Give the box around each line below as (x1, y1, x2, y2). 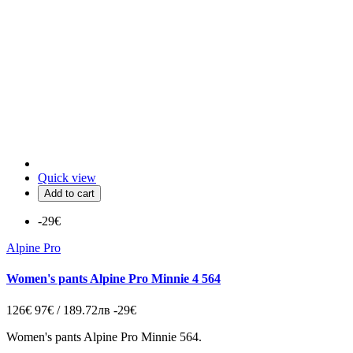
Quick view (38, 171, 96, 185)
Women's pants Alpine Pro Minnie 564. (6, 329, 202, 344)
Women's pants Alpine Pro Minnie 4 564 (6, 272, 221, 286)
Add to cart (44, 188, 95, 200)
